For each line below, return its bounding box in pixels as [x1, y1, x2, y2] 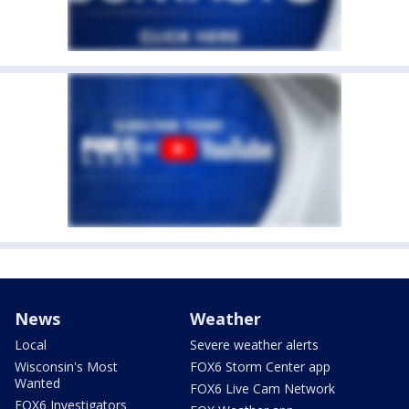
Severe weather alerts [190, 336, 319, 354]
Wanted [15, 374, 60, 393]
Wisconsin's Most [15, 358, 118, 376]
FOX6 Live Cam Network [190, 380, 335, 398]
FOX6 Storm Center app [190, 358, 330, 376]
